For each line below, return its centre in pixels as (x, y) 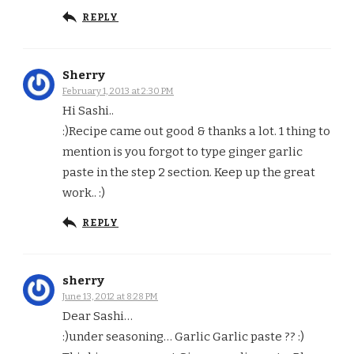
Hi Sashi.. (88, 111)
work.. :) (84, 193)
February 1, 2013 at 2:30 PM (118, 91)
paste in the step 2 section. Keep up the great (189, 173)
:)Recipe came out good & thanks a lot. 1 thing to (196, 132)
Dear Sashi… (98, 316)
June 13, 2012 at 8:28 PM (110, 297)
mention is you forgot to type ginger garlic (183, 152)
